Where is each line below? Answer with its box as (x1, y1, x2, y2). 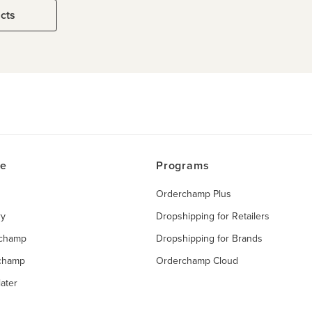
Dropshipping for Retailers (156, 209, 270, 223)
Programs (156, 157, 210, 173)
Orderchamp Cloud (156, 253, 238, 267)
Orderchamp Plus (156, 187, 231, 201)
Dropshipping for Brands (156, 231, 263, 245)
